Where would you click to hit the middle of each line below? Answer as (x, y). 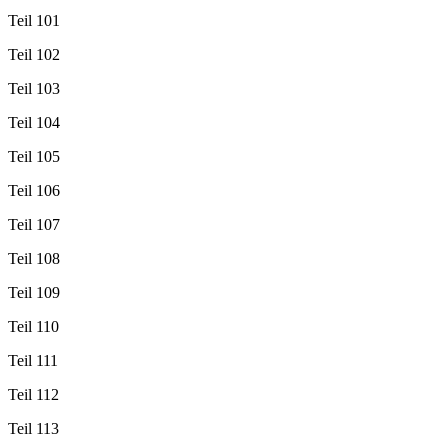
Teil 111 (33, 360)
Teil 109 (34, 292)
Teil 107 (34, 224)
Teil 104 (34, 122)
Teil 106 (34, 190)
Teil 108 (34, 258)
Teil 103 (34, 88)
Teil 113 (33, 428)
